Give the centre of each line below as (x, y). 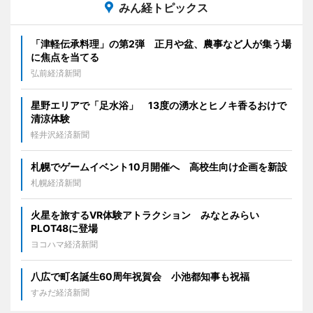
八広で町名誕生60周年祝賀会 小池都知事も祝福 (140, 276)
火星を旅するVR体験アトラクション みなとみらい (145, 214)
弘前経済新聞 (56, 73)
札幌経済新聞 (56, 182)
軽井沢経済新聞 (60, 134)
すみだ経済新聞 (60, 292)
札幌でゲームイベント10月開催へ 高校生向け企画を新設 (159, 166)
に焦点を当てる (65, 57)
